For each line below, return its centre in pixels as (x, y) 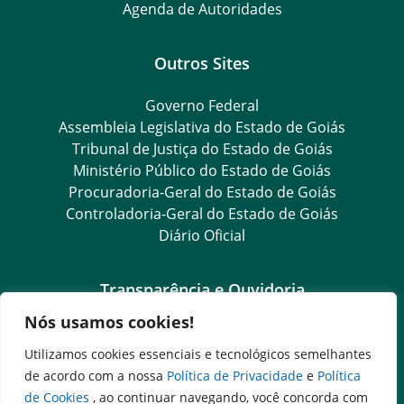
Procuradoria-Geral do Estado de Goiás (202, 192)
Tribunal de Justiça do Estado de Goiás (202, 148)
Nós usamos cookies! (109, 322)
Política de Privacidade (237, 376)
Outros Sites (202, 62)
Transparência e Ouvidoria (202, 289)
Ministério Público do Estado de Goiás (202, 170)
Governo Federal (202, 105)
